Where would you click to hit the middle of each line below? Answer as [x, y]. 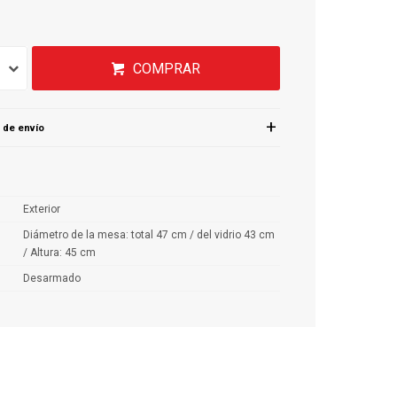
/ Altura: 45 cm [59, 252]
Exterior [42, 209]
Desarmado [52, 278]
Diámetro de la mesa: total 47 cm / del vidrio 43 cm [149, 234]
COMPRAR [167, 68]
